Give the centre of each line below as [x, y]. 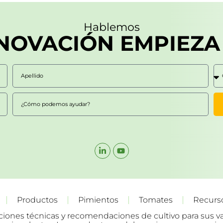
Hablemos [111, 27]
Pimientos [98, 200]
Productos [37, 200]
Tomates [156, 200]
